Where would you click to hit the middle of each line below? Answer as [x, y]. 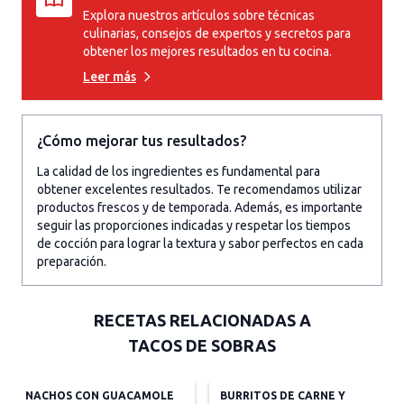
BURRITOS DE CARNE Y [283, 395]
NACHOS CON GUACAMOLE [100, 395]
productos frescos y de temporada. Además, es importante [200, 207]
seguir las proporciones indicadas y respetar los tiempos [194, 225]
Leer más [110, 77]
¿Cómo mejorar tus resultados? [142, 141]
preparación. [72, 262]
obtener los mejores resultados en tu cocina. [207, 51]
